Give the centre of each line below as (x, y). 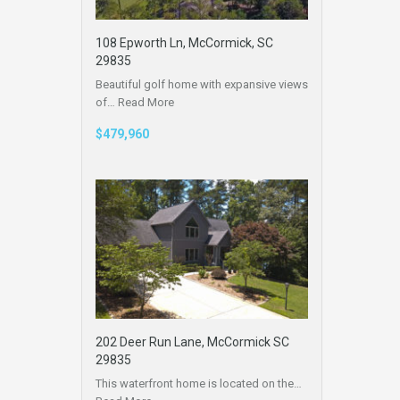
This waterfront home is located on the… (199, 384)
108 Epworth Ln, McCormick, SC (184, 42)
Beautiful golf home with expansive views (202, 84)
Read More (146, 102)
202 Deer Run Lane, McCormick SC (192, 342)
